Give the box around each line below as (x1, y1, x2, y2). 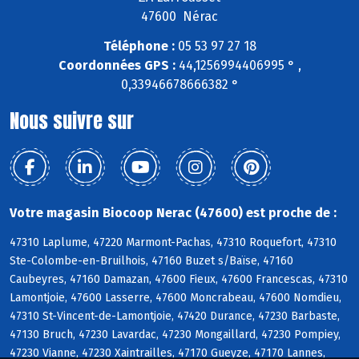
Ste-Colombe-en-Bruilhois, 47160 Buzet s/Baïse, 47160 (10, 254, 293, 268)
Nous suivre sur (10, 107, 134, 136)
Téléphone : (103, 38, 175, 54)
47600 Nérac (141, 9, 218, 25)
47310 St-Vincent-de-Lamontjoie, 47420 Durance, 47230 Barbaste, (10, 309, 340, 324)
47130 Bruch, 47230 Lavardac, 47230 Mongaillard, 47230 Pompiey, (10, 328, 341, 342)
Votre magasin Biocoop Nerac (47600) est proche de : (10, 205, 337, 221)
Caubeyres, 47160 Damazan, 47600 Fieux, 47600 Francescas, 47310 (10, 272, 348, 287)
